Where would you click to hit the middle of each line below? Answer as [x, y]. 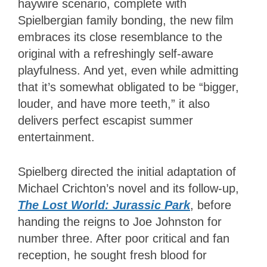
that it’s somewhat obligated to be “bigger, [128, 87]
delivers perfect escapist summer [105, 121]
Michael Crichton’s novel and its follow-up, [128, 189]
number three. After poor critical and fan [124, 239]
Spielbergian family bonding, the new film [126, 21]
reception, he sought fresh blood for [112, 255]
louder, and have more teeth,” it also [114, 104]
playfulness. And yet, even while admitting [128, 71]
